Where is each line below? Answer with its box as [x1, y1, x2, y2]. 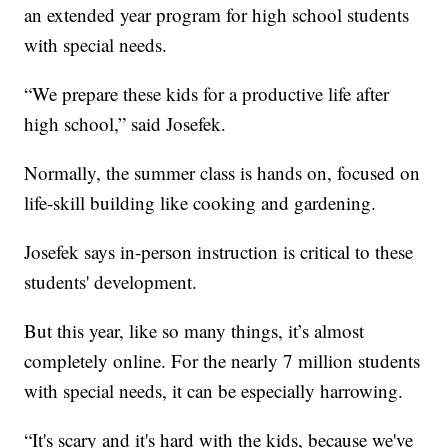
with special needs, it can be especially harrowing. [24, 378, 404, 404]
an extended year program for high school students [24, 2, 410, 28]
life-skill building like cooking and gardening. [24, 190, 377, 216]
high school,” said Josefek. [24, 111, 227, 137]
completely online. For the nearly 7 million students [24, 348, 421, 374]
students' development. [24, 269, 198, 295]
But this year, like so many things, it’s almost [24, 318, 365, 344]
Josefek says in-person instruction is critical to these [24, 239, 414, 265]
